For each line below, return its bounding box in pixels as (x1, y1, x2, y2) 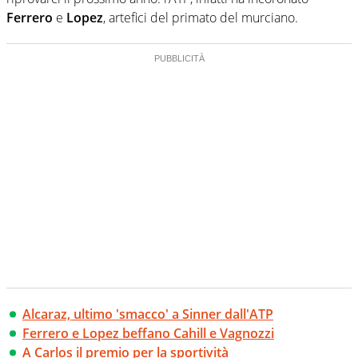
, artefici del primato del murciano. (103, 9, 298, 27)
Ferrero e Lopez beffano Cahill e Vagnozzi (22, 324, 274, 343)
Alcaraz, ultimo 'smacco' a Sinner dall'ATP (22, 305, 273, 324)
